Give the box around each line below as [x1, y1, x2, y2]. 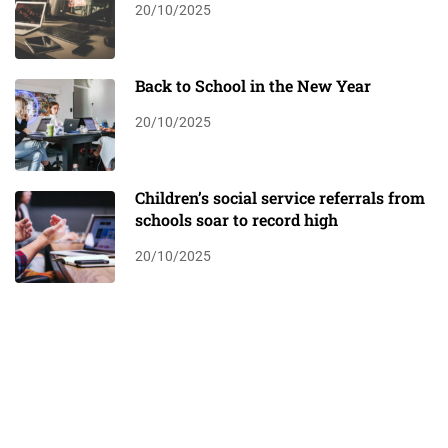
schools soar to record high [135, 209, 338, 231]
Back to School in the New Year [135, 75, 371, 97]
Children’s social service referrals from [135, 187, 425, 209]
